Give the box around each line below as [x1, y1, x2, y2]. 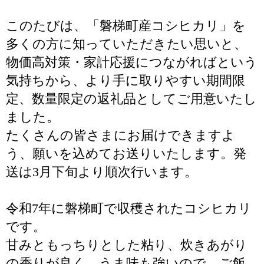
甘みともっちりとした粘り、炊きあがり [6, 237, 247, 252]
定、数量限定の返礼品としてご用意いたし [6, 91, 257, 106]
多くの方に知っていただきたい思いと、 [6, 37, 247, 51]
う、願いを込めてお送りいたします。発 [6, 146, 246, 161]
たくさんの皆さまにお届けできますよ [6, 128, 235, 143]
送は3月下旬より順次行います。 [6, 164, 197, 179]
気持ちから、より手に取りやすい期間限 [6, 73, 245, 88]
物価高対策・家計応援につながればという [6, 55, 258, 70]
